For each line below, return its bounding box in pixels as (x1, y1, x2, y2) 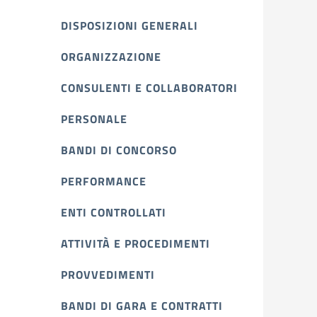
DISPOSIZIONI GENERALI (61, 17, 198, 34)
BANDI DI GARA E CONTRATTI (61, 297, 223, 314)
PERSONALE (61, 110, 127, 127)
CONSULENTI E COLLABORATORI (61, 79, 238, 96)
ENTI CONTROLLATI (61, 204, 166, 221)
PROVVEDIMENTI (61, 266, 155, 283)
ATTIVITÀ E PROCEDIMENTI (61, 235, 210, 252)
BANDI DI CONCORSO (61, 142, 177, 158)
